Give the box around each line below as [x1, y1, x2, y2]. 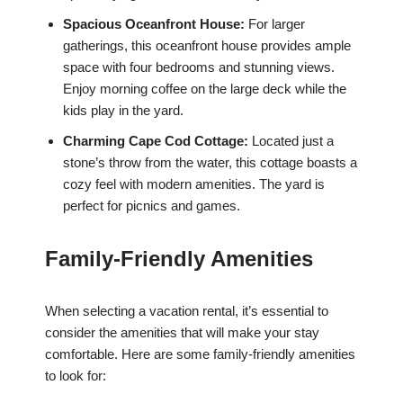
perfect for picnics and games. [63, 198, 240, 214]
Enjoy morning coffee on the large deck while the [63, 81, 346, 97]
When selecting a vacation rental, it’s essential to [45, 303, 328, 319]
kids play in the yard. [63, 103, 184, 119]
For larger [245, 16, 305, 32]
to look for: [45, 368, 106, 384]
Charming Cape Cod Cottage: [63, 133, 248, 149]
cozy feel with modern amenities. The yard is [63, 176, 325, 193]
